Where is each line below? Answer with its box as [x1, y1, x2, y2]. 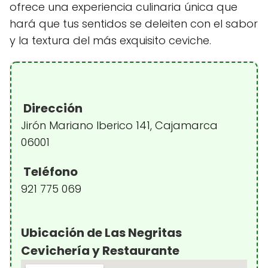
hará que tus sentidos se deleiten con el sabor [10, 16, 258, 31]
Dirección [21, 100, 83, 117]
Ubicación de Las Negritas [21, 224, 182, 241]
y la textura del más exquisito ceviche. [10, 33, 211, 48]
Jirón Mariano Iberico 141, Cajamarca [21, 118, 218, 133]
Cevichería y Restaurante [21, 242, 179, 259]
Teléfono [21, 163, 78, 180]
